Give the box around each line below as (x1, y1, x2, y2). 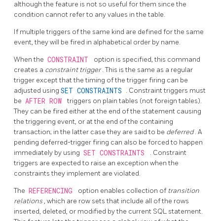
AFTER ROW (25, 97, 66, 106)
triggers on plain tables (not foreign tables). (67, 97, 202, 106)
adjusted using (14, 86, 61, 95)
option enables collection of (78, 186, 168, 195)
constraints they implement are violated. (14, 169, 141, 178)
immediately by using (14, 148, 81, 157)
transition (168, 186, 199, 195)
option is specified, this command (94, 55, 200, 64)
